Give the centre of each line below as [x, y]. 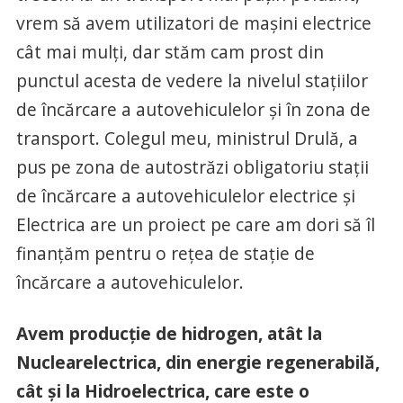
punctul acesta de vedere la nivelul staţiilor [192, 80]
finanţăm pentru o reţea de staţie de [165, 253]
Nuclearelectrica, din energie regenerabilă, [197, 362]
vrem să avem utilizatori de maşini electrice [193, 22]
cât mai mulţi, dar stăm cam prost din [170, 51]
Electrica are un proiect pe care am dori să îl [195, 224]
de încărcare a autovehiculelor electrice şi [185, 195]
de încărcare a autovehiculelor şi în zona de [193, 109]
